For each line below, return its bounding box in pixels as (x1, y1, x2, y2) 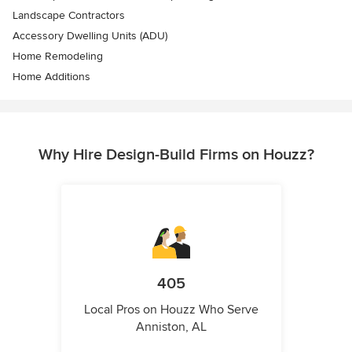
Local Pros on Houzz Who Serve (84, 301, 258, 317)
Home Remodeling (13, 49, 103, 63)
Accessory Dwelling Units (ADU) (13, 28, 167, 42)
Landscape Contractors (13, 8, 125, 22)
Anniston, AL (136, 318, 207, 335)
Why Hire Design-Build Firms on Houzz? (38, 145, 314, 164)
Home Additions (13, 69, 90, 83)
